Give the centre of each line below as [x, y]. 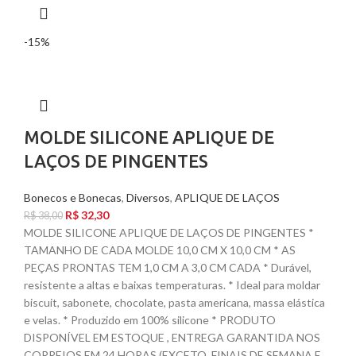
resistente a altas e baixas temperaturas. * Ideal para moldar [172, 285]
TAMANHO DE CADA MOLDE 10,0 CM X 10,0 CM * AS [160, 250]
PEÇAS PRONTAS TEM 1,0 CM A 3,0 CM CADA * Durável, [168, 268]
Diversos [148, 198]
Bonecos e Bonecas [73, 198]
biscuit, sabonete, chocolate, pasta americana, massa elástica [174, 303]
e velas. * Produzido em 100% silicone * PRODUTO [150, 320]
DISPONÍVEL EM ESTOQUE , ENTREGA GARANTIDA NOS [172, 338]
